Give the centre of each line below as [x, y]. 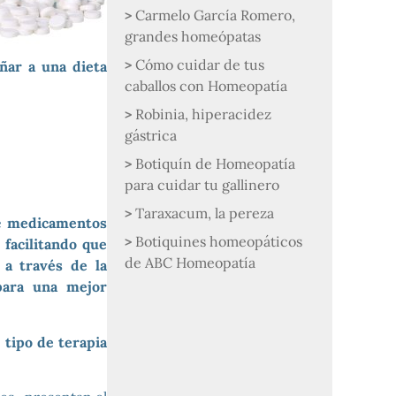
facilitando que [56, 244]
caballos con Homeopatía [206, 86]
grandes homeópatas [193, 36]
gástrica [151, 135]
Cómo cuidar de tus [200, 65]
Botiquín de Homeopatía [216, 164]
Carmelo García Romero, [216, 15]
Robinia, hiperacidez [204, 114]
